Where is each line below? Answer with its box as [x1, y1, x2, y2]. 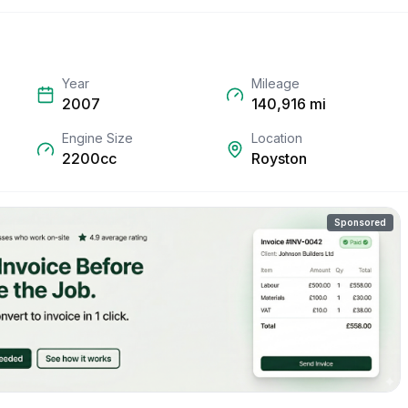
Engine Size [62, 130, 133, 146]
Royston [251, 149, 307, 168]
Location [251, 130, 302, 146]
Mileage [251, 76, 300, 91]
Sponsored [334, 217, 386, 228]
